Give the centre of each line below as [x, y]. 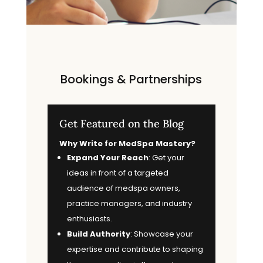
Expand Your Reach [107, 157]
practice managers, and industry [129, 203]
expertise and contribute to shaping [135, 249]
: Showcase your [161, 234]
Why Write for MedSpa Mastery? [127, 143]
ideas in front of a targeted [117, 173]
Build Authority [98, 234]
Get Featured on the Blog [121, 123]
